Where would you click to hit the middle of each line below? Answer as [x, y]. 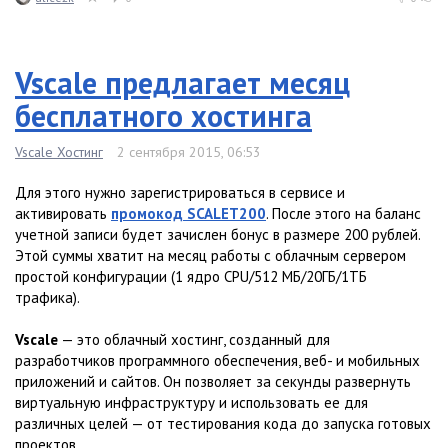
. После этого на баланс [343, 214]
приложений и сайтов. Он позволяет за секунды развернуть [213, 382]
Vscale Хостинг [59, 152]
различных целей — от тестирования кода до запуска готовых [223, 424]
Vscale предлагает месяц [182, 83]
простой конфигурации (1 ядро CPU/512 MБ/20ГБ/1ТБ [191, 277]
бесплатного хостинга [163, 116]
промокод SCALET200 [188, 214]
